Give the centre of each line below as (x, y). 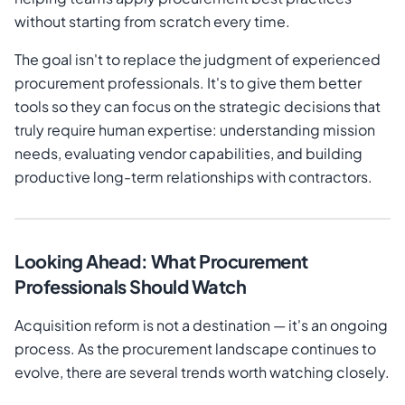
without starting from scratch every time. (152, 22)
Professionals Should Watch (130, 287)
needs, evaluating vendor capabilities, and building (188, 154)
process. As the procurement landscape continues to (195, 349)
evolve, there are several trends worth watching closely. (202, 372)
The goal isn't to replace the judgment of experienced (198, 60)
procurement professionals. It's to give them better (188, 83)
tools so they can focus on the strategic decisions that (198, 107)
